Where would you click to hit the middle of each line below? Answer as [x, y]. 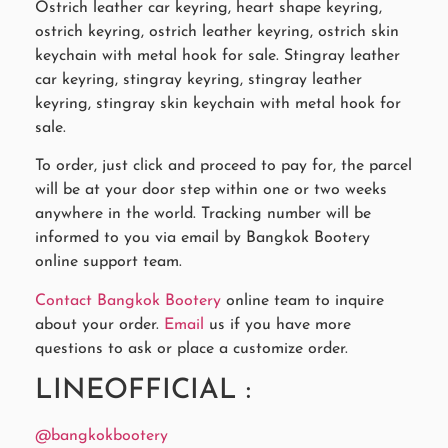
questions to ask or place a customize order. [191, 348]
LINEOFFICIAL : [143, 390]
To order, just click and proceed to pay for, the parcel [223, 166]
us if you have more [277, 324]
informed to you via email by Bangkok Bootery [202, 238]
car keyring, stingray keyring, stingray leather [198, 79]
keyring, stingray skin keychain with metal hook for [218, 103]
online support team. [108, 262]
